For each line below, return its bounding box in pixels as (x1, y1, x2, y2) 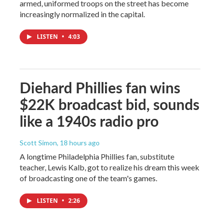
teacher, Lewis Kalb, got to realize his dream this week (20, 162, 199, 172)
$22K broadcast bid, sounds (20, 93, 199, 114)
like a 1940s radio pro (20, 110, 159, 131)
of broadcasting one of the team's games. (20, 173, 157, 183)
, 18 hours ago (57, 138, 100, 147)
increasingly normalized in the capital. (20, 9, 145, 19)
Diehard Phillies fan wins (20, 77, 180, 98)
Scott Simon (20, 138, 57, 147)
